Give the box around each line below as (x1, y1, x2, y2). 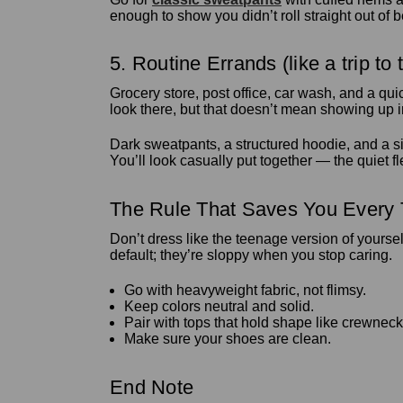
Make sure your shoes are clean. (124, 331, 332, 347)
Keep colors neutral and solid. (124, 299, 315, 315)
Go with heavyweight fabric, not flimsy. (124, 282, 367, 299)
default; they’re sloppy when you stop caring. (110, 247, 392, 264)
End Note (110, 376, 193, 399)
